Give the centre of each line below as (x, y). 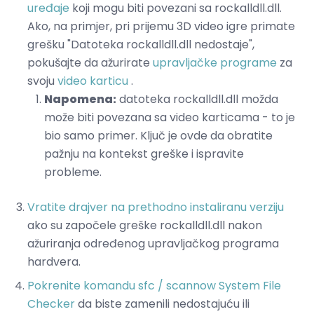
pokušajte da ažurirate (90, 63)
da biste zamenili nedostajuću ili (162, 304)
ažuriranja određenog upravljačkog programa (153, 244)
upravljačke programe (215, 63)
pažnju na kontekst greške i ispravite (144, 154)
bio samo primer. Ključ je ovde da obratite (158, 136)
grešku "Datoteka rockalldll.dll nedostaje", (141, 45)
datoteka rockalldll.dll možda (197, 100)
